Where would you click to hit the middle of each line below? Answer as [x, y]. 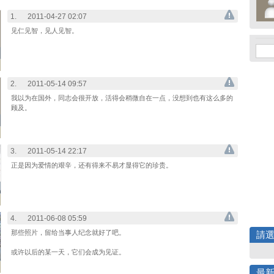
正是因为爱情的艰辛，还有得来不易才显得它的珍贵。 [92, 165]
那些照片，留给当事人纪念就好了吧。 [68, 232]
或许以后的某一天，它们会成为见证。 [68, 252]
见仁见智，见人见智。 [45, 31]
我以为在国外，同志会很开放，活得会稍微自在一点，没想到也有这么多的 [122, 98]
